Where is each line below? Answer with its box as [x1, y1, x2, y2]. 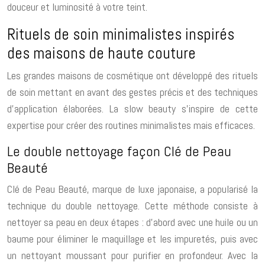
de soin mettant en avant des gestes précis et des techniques [7, 85, 258, 99]
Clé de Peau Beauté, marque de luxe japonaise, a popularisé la [7, 182, 258, 196]
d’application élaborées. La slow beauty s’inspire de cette [7, 101, 258, 115]
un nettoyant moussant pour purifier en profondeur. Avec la [7, 248, 258, 262]
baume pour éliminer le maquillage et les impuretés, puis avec [7, 231, 258, 245]
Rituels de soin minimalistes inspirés [7, 24, 234, 44]
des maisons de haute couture [7, 43, 196, 63]
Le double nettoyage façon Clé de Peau [7, 141, 231, 160]
